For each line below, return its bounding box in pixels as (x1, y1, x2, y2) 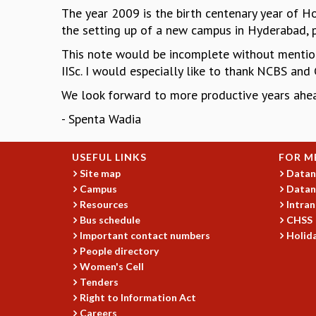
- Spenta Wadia (61, 111, 141, 128)
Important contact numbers (80, 229, 211, 242)
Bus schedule (80, 214, 141, 226)
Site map (80, 167, 121, 180)
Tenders (80, 276, 119, 288)
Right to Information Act (80, 291, 197, 304)
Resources (80, 198, 129, 211)
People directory (80, 245, 159, 257)
